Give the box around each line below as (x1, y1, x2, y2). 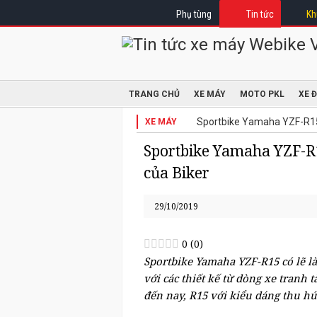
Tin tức (246, 8, 274, 20)
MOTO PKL (240, 89, 284, 99)
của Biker (144, 163, 209, 183)
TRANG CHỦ (129, 89, 180, 99)
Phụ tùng (176, 8, 212, 20)
